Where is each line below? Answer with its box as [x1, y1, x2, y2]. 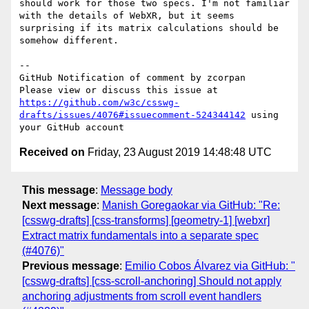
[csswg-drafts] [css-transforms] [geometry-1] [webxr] [22, 214, 270, 226]
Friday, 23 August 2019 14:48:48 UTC [85, 146, 272, 159]
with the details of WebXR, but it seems [19, 10, 235, 21]
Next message [22, 199, 97, 211]
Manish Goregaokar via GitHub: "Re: [102, 199, 280, 211]
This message [22, 183, 95, 196]
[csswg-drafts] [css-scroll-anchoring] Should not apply [22, 275, 281, 287]
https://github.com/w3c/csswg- [19, 97, 179, 108]
